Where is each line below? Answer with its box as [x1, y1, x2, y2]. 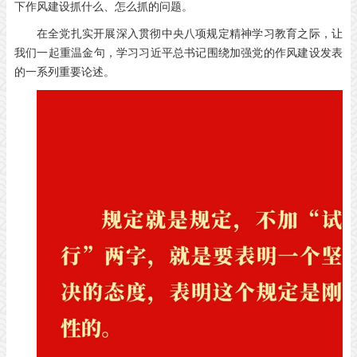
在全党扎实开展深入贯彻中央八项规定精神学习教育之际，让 [37, 28, 343, 40]
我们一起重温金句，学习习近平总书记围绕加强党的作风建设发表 [14, 47, 343, 59]
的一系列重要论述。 [14, 66, 115, 78]
